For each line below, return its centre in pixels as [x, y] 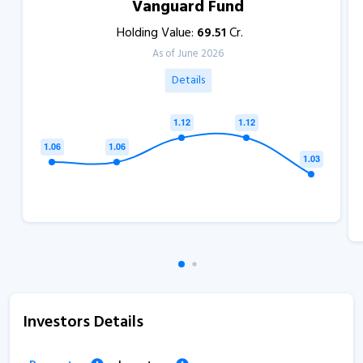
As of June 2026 [188, 53]
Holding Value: [157, 33]
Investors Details [83, 322]
